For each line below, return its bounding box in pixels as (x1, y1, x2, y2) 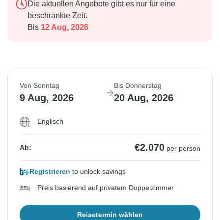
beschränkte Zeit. (27, 11, 87, 20)
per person (166, 144, 200, 153)
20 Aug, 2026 (114, 92, 173, 104)
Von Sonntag (20, 82, 59, 90)
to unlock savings (70, 167, 126, 176)
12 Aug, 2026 (39, 23, 88, 32)
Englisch (37, 117, 63, 126)
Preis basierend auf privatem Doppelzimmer (37, 184, 174, 192)
